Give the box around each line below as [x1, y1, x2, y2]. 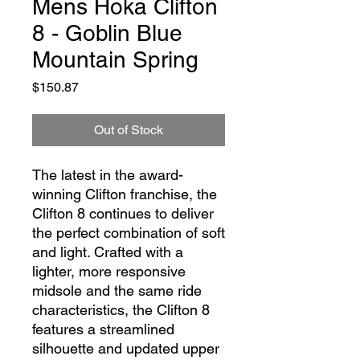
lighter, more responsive [32, 263, 186, 280]
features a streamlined [32, 321, 174, 337]
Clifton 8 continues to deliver [32, 205, 214, 222]
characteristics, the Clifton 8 [32, 301, 210, 318]
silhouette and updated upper [32, 340, 219, 357]
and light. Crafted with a [32, 243, 183, 260]
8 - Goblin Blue [32, 20, 182, 46]
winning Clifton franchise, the [32, 186, 217, 202]
